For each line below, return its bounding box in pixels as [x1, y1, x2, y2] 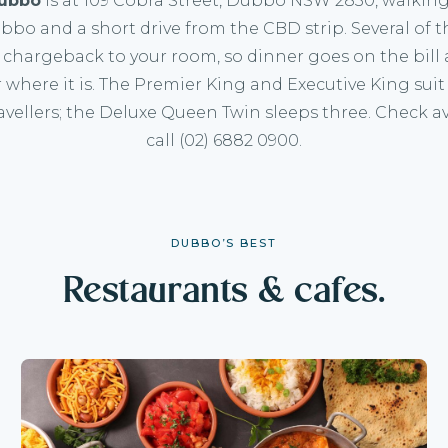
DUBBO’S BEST [170, 235, 278, 250]
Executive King [287, 74, 410, 94]
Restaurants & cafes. [63, 272, 385, 310]
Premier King [134, 74, 246, 94]
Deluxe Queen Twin [99, 102, 261, 122]
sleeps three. [261, 102, 375, 122]
